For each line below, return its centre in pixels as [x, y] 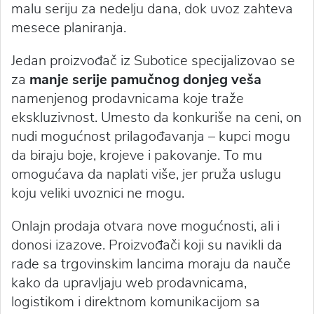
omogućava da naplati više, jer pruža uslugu [146, 175]
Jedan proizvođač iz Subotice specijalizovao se [153, 61]
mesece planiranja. [69, 28]
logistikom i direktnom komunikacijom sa [136, 302]
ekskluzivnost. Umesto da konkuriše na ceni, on [156, 118]
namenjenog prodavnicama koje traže [128, 99]
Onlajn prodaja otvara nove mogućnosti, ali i [145, 226]
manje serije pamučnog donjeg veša [145, 80]
